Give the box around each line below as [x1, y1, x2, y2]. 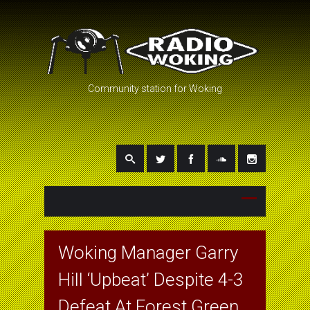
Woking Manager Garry [58, 241, 238, 263]
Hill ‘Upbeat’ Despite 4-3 [58, 268, 243, 290]
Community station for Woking [88, 82, 222, 94]
